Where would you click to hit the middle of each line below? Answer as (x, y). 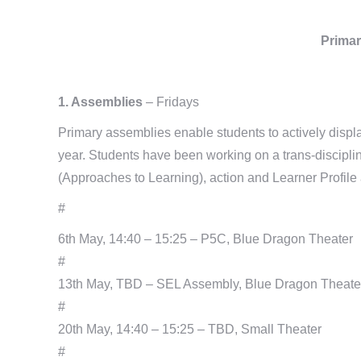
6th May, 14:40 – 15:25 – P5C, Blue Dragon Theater (205, 239)
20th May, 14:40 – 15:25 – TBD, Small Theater (190, 329)
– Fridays (171, 102)
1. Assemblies (100, 102)
